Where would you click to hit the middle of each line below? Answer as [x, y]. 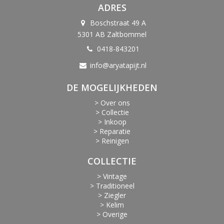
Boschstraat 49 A [117, 23]
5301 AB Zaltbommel [112, 34]
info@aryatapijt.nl [118, 65]
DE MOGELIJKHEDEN [112, 88]
